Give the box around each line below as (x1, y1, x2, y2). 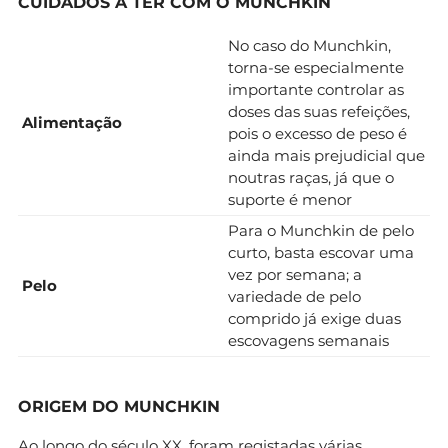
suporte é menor (228, 189, 352, 209)
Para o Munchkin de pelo (228, 220, 414, 240)
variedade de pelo (228, 286, 361, 306)
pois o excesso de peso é (228, 123, 407, 143)
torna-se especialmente (228, 57, 404, 77)
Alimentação (22, 112, 122, 132)
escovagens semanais (228, 330, 389, 350)
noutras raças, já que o (228, 167, 394, 187)
